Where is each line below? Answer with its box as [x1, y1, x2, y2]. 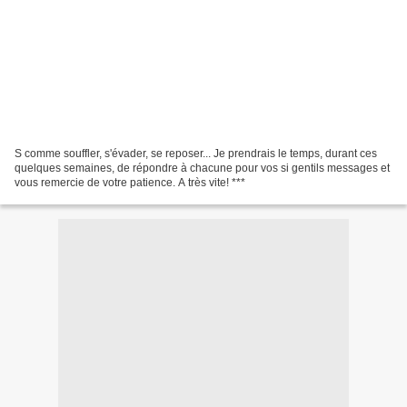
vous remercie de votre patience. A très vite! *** [15, 175, 245, 189]
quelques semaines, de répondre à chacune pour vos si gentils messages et [15, 161, 390, 174]
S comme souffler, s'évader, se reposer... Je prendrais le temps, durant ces [15, 146, 377, 160]
